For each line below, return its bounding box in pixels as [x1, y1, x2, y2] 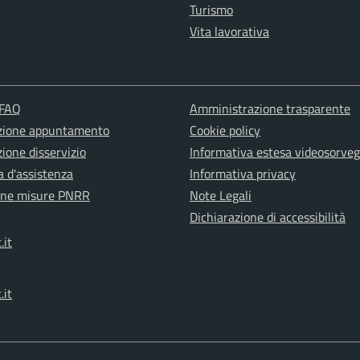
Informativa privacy [189, 164, 296, 184]
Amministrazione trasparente [189, 99, 350, 119]
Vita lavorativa [190, 22, 269, 42]
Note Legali [189, 186, 252, 206]
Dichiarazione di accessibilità [189, 207, 346, 227]
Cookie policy [189, 121, 260, 141]
